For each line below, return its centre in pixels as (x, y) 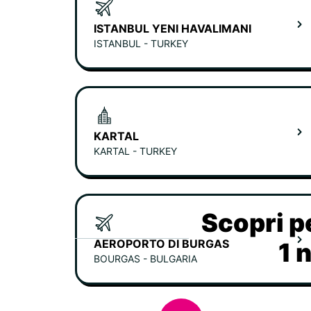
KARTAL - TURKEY (135, 151)
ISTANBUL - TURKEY (141, 43)
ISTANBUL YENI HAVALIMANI (173, 28)
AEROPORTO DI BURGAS (161, 244)
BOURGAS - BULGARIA (145, 259)
